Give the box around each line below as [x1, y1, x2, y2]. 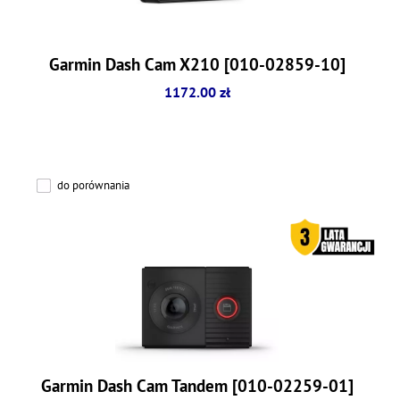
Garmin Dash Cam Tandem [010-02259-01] [40, 374, 354, 396]
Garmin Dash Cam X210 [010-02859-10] [48, 53, 346, 75]
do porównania [57, 178, 130, 193]
